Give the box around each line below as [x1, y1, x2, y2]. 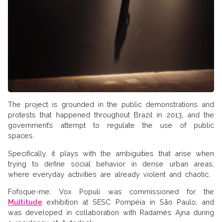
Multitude [8, 197, 42, 206]
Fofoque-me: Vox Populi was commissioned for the [8, 187, 214, 196]
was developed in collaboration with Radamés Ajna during [8, 208, 214, 217]
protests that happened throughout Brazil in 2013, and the [8, 111, 214, 119]
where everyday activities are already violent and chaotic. [8, 169, 210, 178]
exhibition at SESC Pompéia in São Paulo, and [42, 197, 214, 206]
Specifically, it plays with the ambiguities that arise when [8, 149, 214, 158]
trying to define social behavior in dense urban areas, [8, 159, 214, 168]
